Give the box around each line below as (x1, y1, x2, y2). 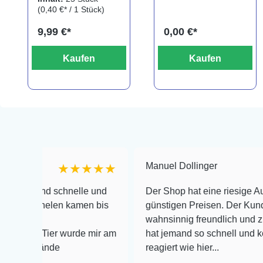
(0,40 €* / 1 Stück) (37, 5, 104, 15)
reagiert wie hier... (106, 242, 180, 252)
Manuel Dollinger (106, 160, 178, 171)
